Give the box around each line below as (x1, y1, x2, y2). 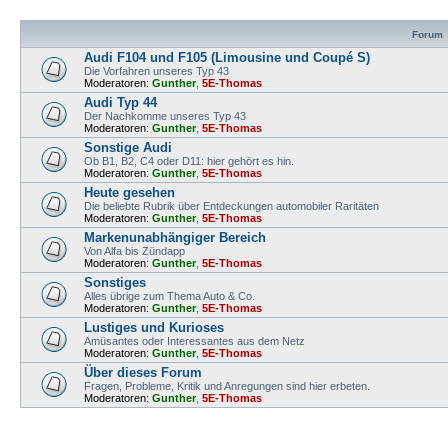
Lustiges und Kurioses (84, 320, 224, 335)
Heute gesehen (84, 185, 175, 200)
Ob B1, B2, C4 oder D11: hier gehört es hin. (84, 155, 294, 167)
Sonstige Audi (84, 140, 172, 155)
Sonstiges (84, 275, 146, 290)
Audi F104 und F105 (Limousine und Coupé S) (84, 50, 370, 65)
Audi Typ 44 (84, 95, 157, 110)
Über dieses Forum (84, 365, 202, 380)
